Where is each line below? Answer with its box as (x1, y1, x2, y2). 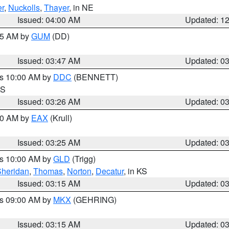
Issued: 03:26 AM (17, 96, 81, 107)
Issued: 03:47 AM (17, 55, 81, 66)
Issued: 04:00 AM (17, 14, 81, 26)
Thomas (33, 165, 63, 177)
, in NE (69, 2, 94, 13)
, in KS (124, 165, 147, 177)
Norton (67, 165, 91, 177)
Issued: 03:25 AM (17, 136, 81, 148)
